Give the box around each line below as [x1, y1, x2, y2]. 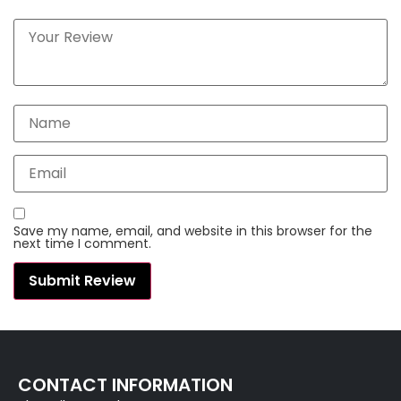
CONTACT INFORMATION [18, 372, 233, 398]
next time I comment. [13, 234, 151, 252]
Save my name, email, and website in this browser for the [13, 221, 372, 240]
